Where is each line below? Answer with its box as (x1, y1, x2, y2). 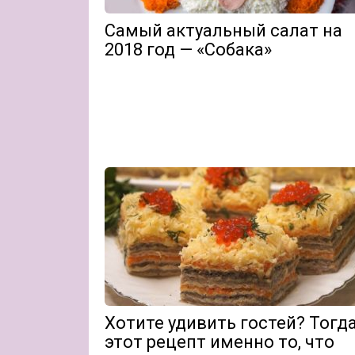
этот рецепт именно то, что (105, 332, 334, 352)
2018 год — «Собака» (105, 40, 272, 59)
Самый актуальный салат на (105, 21, 342, 40)
